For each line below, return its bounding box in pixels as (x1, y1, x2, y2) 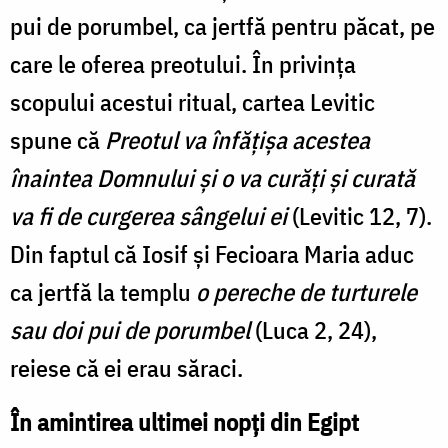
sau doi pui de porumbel (10, 313, 250, 346)
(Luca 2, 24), (250, 313, 377, 346)
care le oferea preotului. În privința (10, 47, 356, 80)
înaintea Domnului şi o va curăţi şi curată (10, 161, 415, 194)
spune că (10, 123, 105, 156)
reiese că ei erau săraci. (10, 351, 243, 384)
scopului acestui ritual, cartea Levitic (10, 85, 375, 118)
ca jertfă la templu (10, 275, 196, 308)
